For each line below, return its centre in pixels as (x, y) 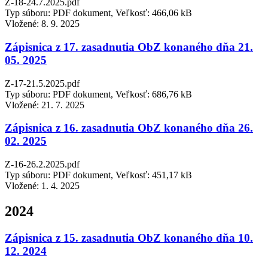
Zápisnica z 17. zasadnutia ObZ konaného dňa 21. (129, 47)
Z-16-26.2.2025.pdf (42, 165)
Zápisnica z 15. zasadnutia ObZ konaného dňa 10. (129, 237)
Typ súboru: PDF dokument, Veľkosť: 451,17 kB (98, 175)
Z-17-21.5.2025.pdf (42, 83)
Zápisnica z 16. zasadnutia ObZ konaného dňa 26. (129, 128)
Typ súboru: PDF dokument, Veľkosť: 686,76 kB (98, 94)
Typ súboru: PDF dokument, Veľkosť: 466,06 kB (98, 13)
